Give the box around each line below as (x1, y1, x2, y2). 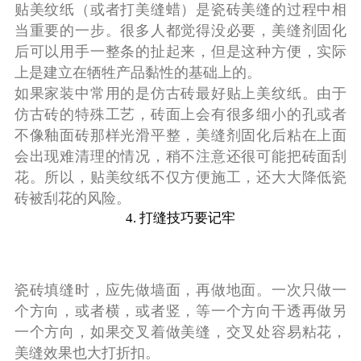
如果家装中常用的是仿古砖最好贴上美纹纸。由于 (14, 85, 347, 102)
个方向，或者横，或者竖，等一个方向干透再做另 (14, 302, 347, 319)
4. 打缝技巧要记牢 (126, 210, 235, 226)
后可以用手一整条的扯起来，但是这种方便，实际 (14, 43, 347, 60)
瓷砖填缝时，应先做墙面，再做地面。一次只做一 (14, 281, 347, 298)
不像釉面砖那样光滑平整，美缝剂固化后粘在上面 (14, 127, 347, 143)
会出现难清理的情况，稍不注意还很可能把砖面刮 (14, 147, 347, 164)
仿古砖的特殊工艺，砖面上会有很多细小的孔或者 (14, 106, 347, 122)
